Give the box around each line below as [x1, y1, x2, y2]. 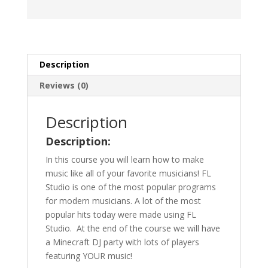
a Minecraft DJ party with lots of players [45, 236, 199, 248]
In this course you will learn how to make [45, 153, 204, 165]
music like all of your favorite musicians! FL [45, 167, 211, 179]
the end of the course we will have [87, 222, 220, 234]
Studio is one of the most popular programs [45, 181, 216, 193]
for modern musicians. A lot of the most [45, 194, 201, 206]
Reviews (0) [39, 79, 89, 91]
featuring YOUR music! [45, 249, 132, 261]
